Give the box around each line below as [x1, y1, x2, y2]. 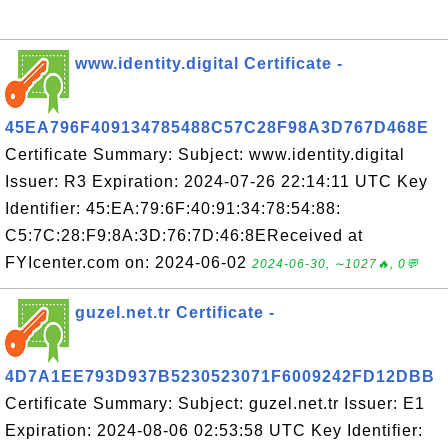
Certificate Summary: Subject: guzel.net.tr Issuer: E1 [5, 395, 425, 412]
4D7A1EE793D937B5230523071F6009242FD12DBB [5, 368, 435, 385]
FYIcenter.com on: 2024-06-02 [5, 254, 252, 271]
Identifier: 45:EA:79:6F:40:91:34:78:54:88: [5, 200, 341, 217]
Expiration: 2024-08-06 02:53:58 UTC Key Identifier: [5, 422, 423, 439]
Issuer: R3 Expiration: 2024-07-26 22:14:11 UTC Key [5, 173, 428, 190]
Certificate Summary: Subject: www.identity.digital [5, 146, 405, 163]
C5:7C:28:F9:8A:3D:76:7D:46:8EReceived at [5, 227, 363, 244]
